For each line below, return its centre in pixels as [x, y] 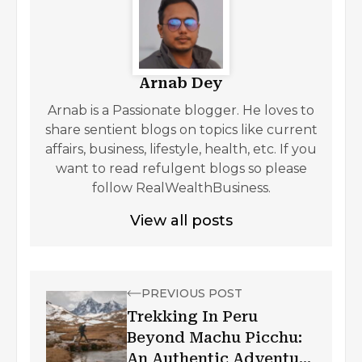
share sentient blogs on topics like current [181, 129]
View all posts [181, 220]
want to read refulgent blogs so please [181, 168]
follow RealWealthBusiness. [181, 187]
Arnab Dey [181, 82]
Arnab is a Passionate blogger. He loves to [181, 110]
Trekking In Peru [192, 316]
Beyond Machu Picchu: [215, 337]
